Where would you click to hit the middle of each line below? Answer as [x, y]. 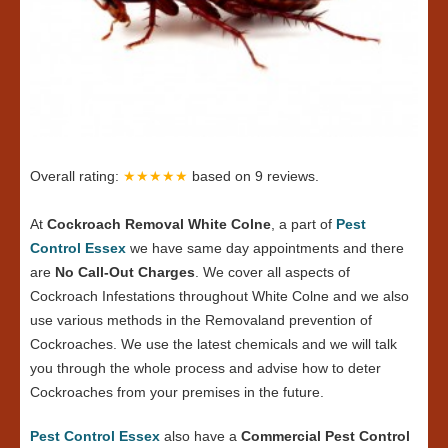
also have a [200, 436]
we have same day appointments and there [265, 248]
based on [223, 176]
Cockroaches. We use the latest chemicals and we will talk [213, 344]
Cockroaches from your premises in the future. [177, 392]
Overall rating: [76, 176]
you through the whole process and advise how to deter [205, 368]
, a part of [303, 224]
